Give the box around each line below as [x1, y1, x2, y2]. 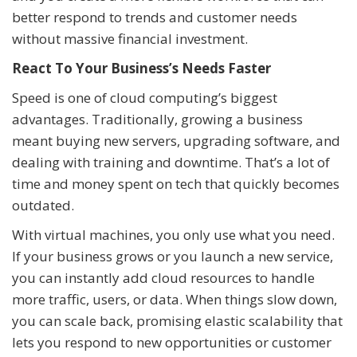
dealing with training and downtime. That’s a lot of [12, 153, 330, 172]
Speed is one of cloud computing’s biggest [12, 88, 277, 108]
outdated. [12, 196, 74, 215]
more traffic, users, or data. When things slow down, [12, 290, 337, 309]
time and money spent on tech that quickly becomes [12, 175, 339, 194]
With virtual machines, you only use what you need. [12, 226, 335, 245]
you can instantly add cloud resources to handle [12, 269, 315, 288]
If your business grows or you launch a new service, [12, 247, 333, 266]
